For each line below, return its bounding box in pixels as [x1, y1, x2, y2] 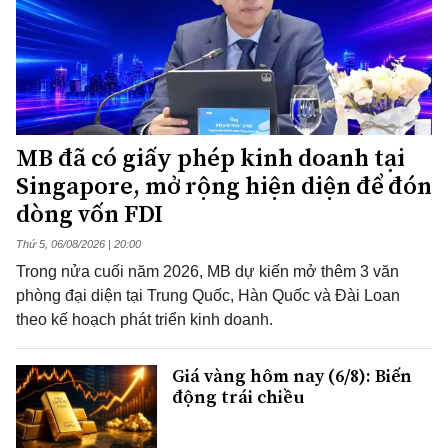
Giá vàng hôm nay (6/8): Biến [172, 362, 412, 388]
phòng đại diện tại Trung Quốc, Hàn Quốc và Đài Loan [16, 286, 400, 304]
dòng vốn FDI [16, 196, 163, 230]
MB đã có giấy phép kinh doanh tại [16, 140, 405, 174]
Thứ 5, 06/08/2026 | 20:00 [16, 237, 141, 250]
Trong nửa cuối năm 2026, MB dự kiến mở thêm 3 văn [16, 262, 399, 280]
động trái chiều [172, 383, 305, 409]
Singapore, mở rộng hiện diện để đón [16, 168, 432, 202]
